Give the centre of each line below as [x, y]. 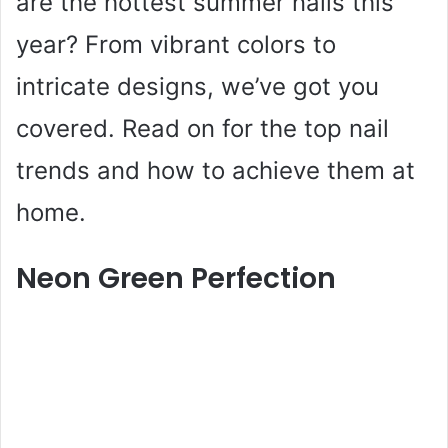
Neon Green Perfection [176, 278]
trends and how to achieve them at [215, 170]
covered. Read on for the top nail [202, 128]
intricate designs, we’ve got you [197, 86]
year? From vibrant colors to [176, 44]
